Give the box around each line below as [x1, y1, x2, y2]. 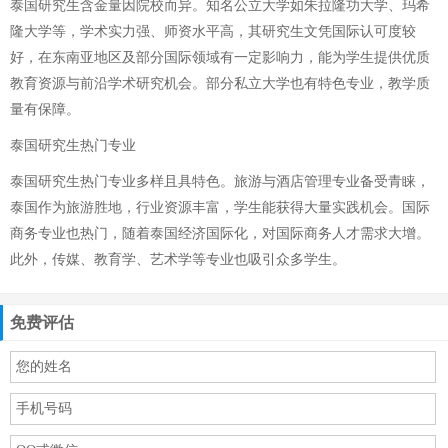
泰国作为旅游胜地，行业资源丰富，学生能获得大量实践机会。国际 [10, 200, 430, 215]
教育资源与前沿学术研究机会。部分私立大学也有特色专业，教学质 [10, 76, 430, 91]
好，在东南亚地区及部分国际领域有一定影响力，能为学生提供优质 [10, 50, 430, 65]
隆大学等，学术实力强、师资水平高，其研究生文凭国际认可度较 [10, 24, 416, 39]
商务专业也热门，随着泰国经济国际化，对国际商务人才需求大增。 [10, 226, 430, 241]
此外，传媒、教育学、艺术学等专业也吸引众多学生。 [10, 252, 346, 267]
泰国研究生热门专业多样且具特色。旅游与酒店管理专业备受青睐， [10, 174, 430, 189]
